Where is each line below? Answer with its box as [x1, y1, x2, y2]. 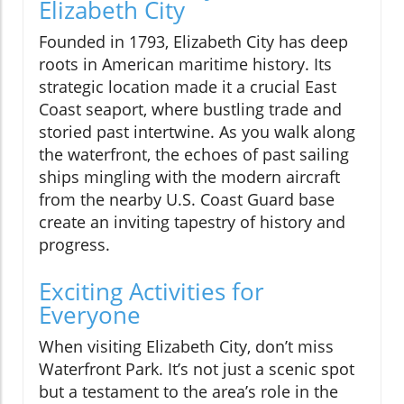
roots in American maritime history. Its [39, 52, 332, 75]
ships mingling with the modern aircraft [39, 165, 340, 188]
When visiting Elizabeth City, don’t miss [39, 335, 334, 357]
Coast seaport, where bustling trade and [39, 97, 342, 120]
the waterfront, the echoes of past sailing [39, 142, 349, 165]
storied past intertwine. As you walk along [39, 120, 355, 142]
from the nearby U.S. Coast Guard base [39, 188, 335, 210]
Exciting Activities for [39, 274, 264, 308]
